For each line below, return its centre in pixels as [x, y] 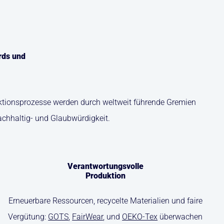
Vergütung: [28, 217]
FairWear [88, 217]
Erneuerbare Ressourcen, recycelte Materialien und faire [105, 201]
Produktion [105, 176]
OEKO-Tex [140, 217]
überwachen [180, 217]
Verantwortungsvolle [105, 166]
